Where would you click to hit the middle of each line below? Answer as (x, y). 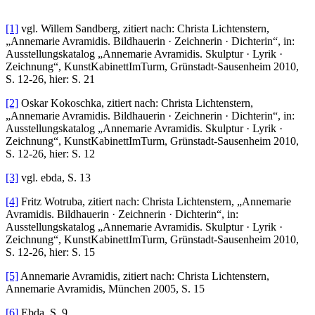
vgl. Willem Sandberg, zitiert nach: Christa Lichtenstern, (144, 29)
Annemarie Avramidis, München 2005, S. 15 (105, 289)
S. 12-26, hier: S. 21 (50, 79)
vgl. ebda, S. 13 (54, 178)
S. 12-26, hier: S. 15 (50, 252)
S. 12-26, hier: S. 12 (50, 154)
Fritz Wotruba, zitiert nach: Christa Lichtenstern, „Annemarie (155, 202)
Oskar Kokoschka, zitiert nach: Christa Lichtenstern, (136, 103)
